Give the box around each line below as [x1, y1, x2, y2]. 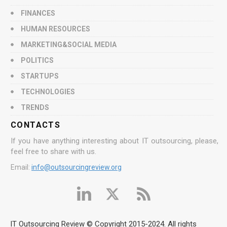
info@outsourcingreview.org [31, 163, 122, 171]
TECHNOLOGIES [21, 87, 75, 96]
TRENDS [21, 103, 49, 111]
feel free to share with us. [11, 146, 96, 156]
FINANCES [21, 9, 55, 17]
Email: [11, 163, 31, 171]
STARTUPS [21, 71, 59, 80]
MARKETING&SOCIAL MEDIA [21, 40, 117, 49]
